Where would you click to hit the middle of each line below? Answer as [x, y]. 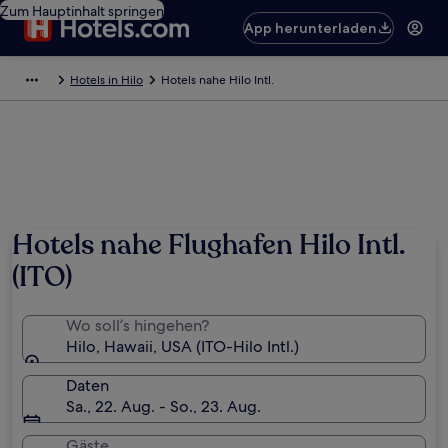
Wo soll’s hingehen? [137, 325]
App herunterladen [311, 28]
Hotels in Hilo [106, 80]
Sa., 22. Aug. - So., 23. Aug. [163, 406]
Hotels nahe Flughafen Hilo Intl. [208, 245]
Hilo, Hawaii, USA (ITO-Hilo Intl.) [182, 346]
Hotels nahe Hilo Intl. [217, 80]
